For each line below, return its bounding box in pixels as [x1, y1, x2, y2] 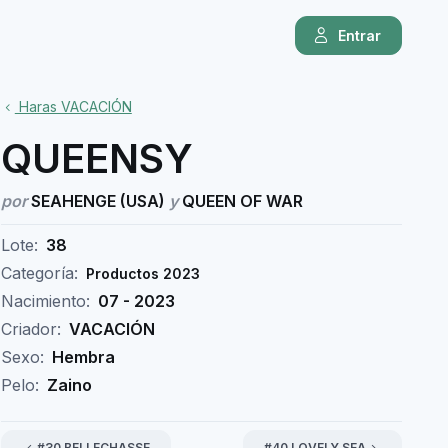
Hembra [51, 347, 115, 367]
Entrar [338, 27, 382, 45]
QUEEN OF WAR [177, 191, 303, 211]
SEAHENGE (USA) [26, 191, 169, 211]
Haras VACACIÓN [14, 98, 132, 115]
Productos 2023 [85, 265, 200, 282]
